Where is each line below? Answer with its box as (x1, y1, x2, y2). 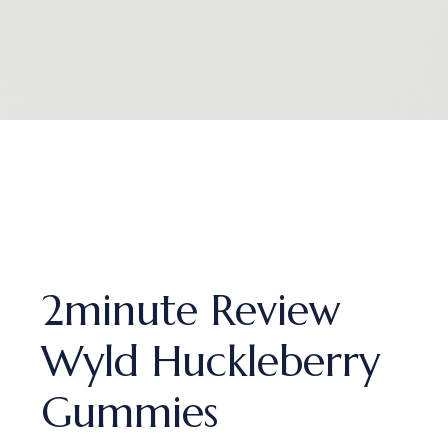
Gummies (41, 386, 219, 439)
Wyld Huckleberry (41, 335, 381, 388)
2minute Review (41, 284, 341, 337)
